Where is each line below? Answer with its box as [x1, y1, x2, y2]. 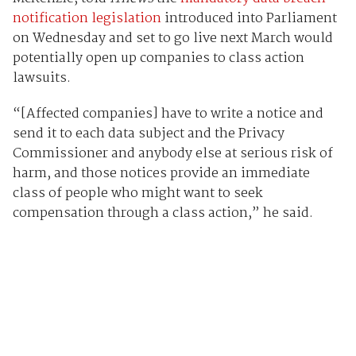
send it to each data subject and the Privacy [12, 122, 284, 145]
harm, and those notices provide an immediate [12, 162, 310, 184]
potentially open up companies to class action [12, 47, 304, 69]
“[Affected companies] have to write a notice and [12, 103, 323, 125]
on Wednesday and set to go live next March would [12, 27, 333, 49]
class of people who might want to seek [12, 182, 263, 204]
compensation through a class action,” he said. [12, 202, 313, 224]
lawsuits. [12, 67, 71, 89]
